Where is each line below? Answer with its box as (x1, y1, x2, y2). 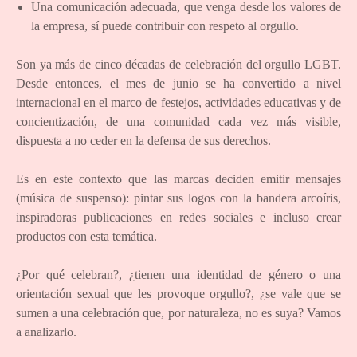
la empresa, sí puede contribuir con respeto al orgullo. (31, 18, 300, 33)
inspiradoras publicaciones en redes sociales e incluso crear (16, 210, 341, 224)
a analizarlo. (16, 324, 76, 339)
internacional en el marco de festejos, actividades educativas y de (16, 95, 341, 109)
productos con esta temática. (16, 229, 157, 243)
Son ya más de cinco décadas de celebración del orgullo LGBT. (16, 57, 341, 71)
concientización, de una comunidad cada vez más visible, (16, 114, 341, 128)
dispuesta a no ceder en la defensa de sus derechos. (16, 133, 271, 147)
